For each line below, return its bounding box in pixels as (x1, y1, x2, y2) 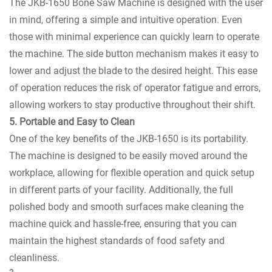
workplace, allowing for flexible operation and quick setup (9, 166, 254, 178)
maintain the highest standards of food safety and (9, 234, 225, 246)
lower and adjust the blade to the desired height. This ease (9, 64, 257, 76)
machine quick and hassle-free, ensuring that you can (9, 217, 237, 229)
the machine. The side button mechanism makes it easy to (9, 47, 259, 59)
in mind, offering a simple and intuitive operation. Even (9, 13, 242, 25)
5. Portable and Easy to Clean (9, 115, 135, 127)
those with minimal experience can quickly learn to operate (9, 30, 259, 42)
